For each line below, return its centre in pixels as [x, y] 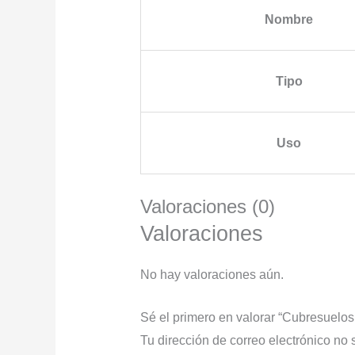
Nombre [289, 19]
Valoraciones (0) [207, 206]
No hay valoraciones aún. [212, 274]
